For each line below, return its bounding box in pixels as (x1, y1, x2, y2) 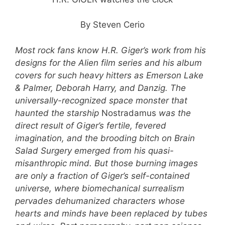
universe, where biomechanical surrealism (15, 183, 184, 193)
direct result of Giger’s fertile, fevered (15, 120, 166, 131)
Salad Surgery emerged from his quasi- (15, 145, 174, 156)
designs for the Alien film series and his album (15, 57, 202, 68)
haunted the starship (15, 107, 99, 118)
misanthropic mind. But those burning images (15, 158, 198, 168)
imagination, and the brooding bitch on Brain (15, 133, 195, 143)
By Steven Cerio (80, 20, 145, 30)
